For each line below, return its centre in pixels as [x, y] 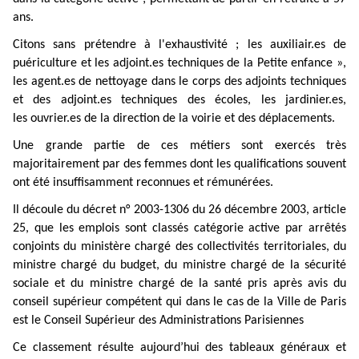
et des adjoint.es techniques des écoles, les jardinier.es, [179, 100]
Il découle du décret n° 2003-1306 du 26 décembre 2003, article [179, 210]
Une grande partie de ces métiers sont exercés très [179, 146]
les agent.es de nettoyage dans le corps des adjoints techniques [179, 82]
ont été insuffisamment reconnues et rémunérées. [143, 183]
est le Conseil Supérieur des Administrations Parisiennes [158, 321]
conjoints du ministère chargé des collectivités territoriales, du [179, 247]
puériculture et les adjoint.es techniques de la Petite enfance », [179, 63]
